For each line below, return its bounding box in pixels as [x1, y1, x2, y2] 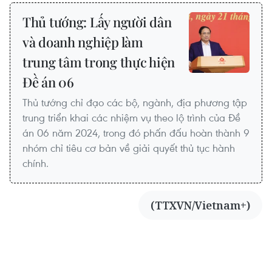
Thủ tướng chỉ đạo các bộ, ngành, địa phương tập [22, 95, 247, 110]
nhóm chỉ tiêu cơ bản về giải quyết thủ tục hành [22, 141, 235, 155]
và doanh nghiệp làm [22, 33, 143, 52]
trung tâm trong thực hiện [22, 53, 175, 72]
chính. [22, 156, 49, 171]
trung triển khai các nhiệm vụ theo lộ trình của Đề [22, 110, 240, 125]
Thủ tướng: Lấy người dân [22, 13, 172, 32]
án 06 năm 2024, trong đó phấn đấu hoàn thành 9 [22, 126, 250, 140]
